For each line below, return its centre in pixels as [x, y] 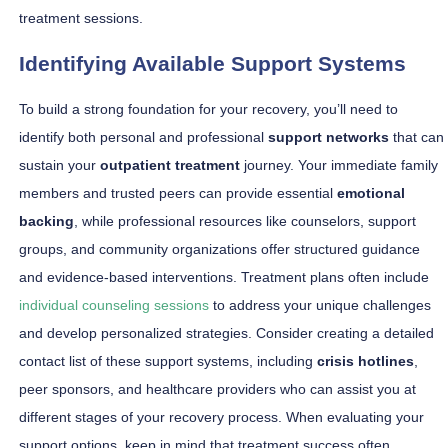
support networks [328, 137]
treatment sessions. [81, 18]
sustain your [59, 165]
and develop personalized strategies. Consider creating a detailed [226, 333]
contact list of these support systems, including [168, 361]
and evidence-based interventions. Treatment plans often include [224, 277]
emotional [371, 193]
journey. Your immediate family [339, 165]
